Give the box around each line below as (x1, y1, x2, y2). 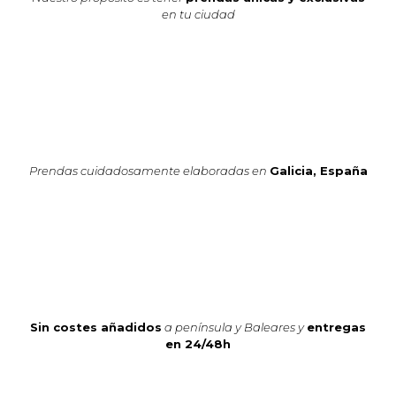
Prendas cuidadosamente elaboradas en (28, 163, 267, 178)
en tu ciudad (161, 6, 235, 21)
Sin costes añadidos (30, 319, 162, 334)
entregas (307, 319, 366, 334)
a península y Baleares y (164, 319, 304, 334)
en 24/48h (165, 336, 231, 351)
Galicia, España (269, 163, 368, 178)
